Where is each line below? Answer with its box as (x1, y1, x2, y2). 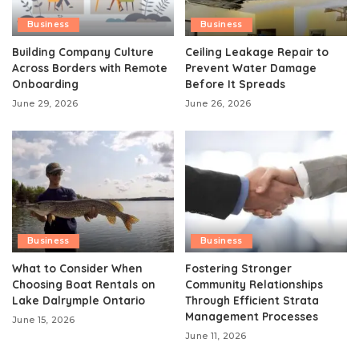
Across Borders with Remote (12, 61, 167, 75)
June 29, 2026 (12, 98, 79, 110)
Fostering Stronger (185, 260, 292, 275)
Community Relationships (185, 276, 323, 291)
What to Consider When (12, 260, 143, 275)
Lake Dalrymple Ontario (12, 292, 145, 307)
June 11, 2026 (185, 329, 247, 341)
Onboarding (12, 77, 79, 91)
